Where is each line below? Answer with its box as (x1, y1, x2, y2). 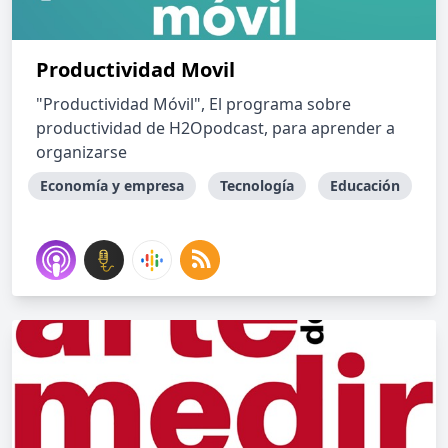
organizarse (36, 141, 127, 163)
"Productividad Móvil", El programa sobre (36, 93, 351, 115)
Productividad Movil (36, 56, 235, 83)
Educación (330, 176, 400, 195)
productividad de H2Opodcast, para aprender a (36, 117, 395, 139)
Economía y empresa (40, 176, 184, 195)
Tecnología (220, 176, 294, 195)
